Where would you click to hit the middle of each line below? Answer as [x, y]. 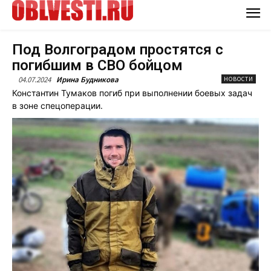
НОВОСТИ [239, 79]
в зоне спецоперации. [57, 105]
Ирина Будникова [87, 79]
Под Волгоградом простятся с [118, 49]
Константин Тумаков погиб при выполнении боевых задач [132, 93]
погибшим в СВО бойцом [97, 65]
